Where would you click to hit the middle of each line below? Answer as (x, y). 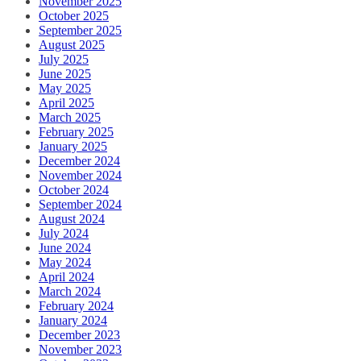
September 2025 (80, 31)
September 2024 (80, 205)
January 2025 (73, 147)
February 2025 (76, 132)
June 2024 (65, 248)
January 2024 (73, 321)
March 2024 (70, 292)
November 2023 (80, 350)
